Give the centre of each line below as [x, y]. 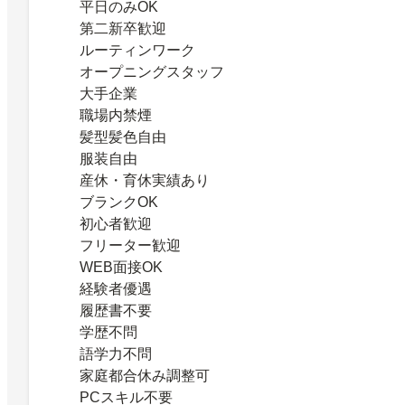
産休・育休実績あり [145, 180]
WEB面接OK [121, 267]
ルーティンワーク [137, 50]
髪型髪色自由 [123, 137]
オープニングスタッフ [152, 71]
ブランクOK [119, 202]
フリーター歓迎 [130, 245]
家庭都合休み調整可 [145, 375]
